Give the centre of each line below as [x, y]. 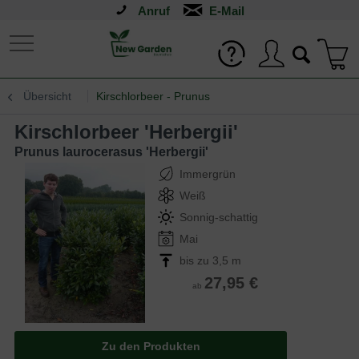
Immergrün [208, 174]
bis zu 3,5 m [210, 260]
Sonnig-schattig [219, 217]
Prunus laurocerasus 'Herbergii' [111, 152]
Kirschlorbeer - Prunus [153, 96]
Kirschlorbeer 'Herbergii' [133, 132]
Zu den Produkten [151, 346]
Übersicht [47, 96]
